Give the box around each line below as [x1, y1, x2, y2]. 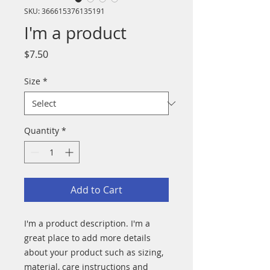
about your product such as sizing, [24, 246, 163, 258]
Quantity [24, 125, 59, 136]
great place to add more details [24, 232, 151, 243]
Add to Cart [71, 183, 122, 196]
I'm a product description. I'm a [24, 218, 150, 229]
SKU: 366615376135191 [24, 6, 105, 16]
